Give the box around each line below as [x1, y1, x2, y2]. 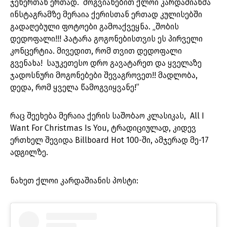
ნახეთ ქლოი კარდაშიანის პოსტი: [10, 176, 138, 186]
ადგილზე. [10, 147, 52, 158]
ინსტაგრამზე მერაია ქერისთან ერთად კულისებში [10, 10, 202, 20]
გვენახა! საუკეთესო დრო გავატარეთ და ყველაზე [10, 58, 202, 68]
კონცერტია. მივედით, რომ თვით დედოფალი [10, 46, 182, 56]
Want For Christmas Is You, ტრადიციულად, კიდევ [10, 123, 196, 133]
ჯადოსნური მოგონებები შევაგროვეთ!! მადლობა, [10, 70, 198, 81]
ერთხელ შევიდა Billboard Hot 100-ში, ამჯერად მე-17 [10, 135, 209, 145]
